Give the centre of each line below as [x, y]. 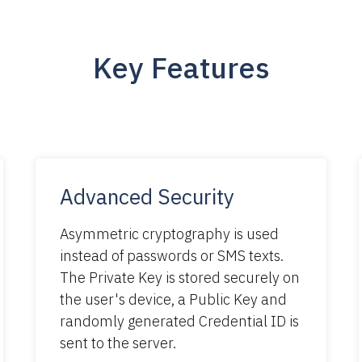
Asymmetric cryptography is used [169, 234]
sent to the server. [118, 343]
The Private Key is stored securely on [180, 277]
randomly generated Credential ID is [179, 321]
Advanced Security [147, 196]
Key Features [181, 67]
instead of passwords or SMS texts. [172, 255]
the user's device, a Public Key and [173, 299]
